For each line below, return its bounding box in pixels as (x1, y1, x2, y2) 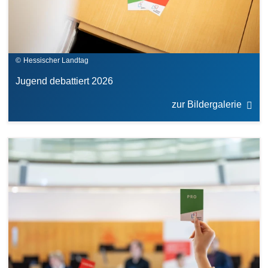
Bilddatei (8, 138, 48, 149)
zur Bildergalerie (172, 99, 242, 109)
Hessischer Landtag (23, 56, 89, 65)
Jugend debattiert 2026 (16, 75, 113, 86)
